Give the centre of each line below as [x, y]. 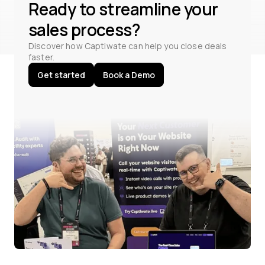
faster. [41, 57]
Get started [61, 75]
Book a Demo [129, 75]
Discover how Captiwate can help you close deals [128, 46]
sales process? [85, 29]
